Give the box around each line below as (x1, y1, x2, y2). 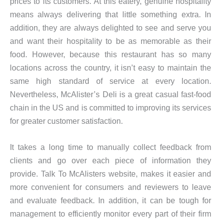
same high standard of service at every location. (10, 76, 211, 86)
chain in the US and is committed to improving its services (10, 103, 211, 112)
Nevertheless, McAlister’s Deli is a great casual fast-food (10, 90, 211, 99)
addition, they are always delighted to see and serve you (10, 23, 211, 33)
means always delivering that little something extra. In (10, 10, 211, 19)
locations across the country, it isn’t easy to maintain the (10, 63, 211, 73)
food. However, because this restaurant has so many (10, 50, 211, 59)
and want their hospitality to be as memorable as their (10, 37, 211, 46)
